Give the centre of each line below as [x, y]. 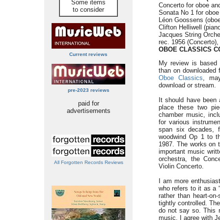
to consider [88, 10]
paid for [88, 103]
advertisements [88, 111]
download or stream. [187, 85]
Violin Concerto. [181, 166]
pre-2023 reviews [88, 90]
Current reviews [88, 54]
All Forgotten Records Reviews [88, 162]
